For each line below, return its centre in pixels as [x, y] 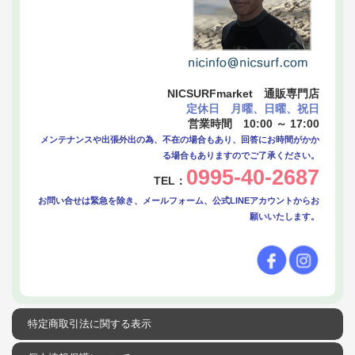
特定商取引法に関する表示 [90, 323]
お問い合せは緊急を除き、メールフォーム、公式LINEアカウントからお [179, 200]
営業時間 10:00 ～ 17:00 [254, 123]
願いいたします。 [284, 216]
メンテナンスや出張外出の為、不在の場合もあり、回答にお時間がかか [180, 139]
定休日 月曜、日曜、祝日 [253, 108]
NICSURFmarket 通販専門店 [243, 93]
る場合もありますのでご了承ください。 [241, 155]
